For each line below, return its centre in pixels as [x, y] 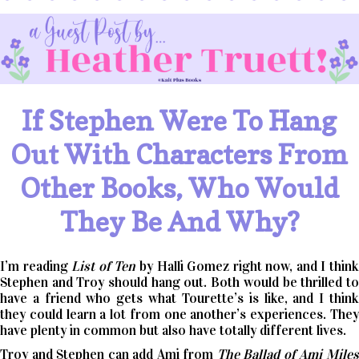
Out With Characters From [179, 154]
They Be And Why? [179, 221]
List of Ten [104, 266]
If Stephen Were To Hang [179, 120]
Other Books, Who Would [179, 188]
